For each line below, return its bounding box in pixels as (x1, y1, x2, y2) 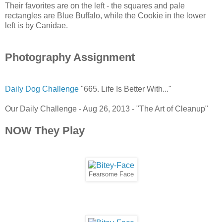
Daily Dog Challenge (5, 85, 79, 94)
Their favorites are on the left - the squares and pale (5, 1, 185, 10)
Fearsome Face (88, 171, 134, 178)
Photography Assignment (5, 51, 135, 64)
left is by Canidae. (5, 21, 68, 30)
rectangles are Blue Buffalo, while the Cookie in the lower (5, 11, 206, 20)
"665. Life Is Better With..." (79, 85, 171, 94)
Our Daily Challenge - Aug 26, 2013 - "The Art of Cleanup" (5, 105, 208, 113)
